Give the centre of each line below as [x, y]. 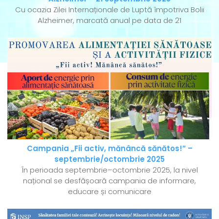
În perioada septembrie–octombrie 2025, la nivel [109, 170]
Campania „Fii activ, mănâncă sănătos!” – [109, 149]
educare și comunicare [109, 192]
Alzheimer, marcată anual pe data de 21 [109, 20]
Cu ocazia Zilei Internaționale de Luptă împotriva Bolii [109, 9]
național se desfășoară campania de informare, [109, 181]
